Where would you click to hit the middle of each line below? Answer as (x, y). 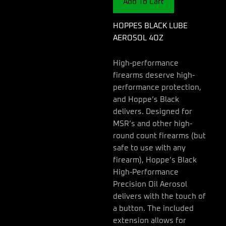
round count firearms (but (159, 136)
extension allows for (150, 220)
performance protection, (157, 87)
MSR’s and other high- (153, 124)
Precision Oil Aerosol (150, 184)
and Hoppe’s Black (146, 99)
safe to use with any (149, 148)
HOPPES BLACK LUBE (150, 26)
